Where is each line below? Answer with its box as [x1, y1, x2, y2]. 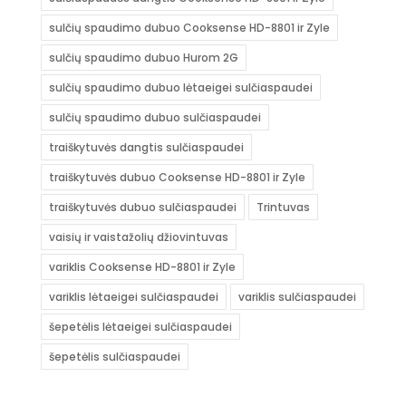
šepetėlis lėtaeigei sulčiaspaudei [48, 319, 232, 335]
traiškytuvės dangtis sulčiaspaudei [48, 140, 244, 156]
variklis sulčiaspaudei [237, 289, 356, 305]
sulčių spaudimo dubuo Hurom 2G [48, 50, 238, 66]
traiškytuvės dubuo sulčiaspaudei [48, 199, 237, 216]
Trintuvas [256, 199, 310, 216]
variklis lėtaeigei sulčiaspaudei [48, 289, 218, 305]
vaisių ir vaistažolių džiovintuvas [48, 229, 228, 246]
